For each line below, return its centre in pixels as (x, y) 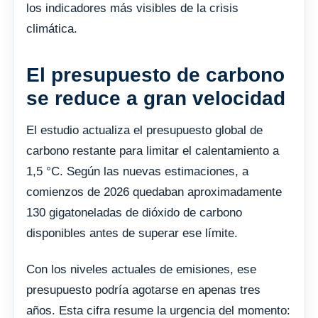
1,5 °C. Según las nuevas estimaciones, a (137, 171)
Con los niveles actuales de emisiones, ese (141, 269)
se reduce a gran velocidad (156, 98)
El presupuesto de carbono (155, 75)
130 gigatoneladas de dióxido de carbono (134, 212)
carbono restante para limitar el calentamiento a (153, 150)
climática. (52, 28)
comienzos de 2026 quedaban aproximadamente (154, 192)
